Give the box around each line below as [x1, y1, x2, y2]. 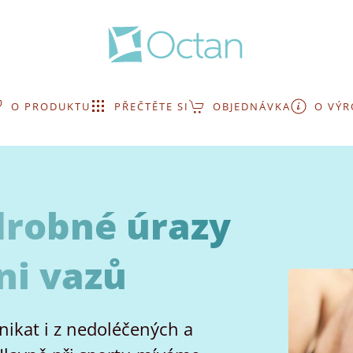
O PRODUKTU [11, 99, 91, 113]
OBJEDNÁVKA [213, 99, 291, 113]
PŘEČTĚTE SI [114, 99, 189, 113]
